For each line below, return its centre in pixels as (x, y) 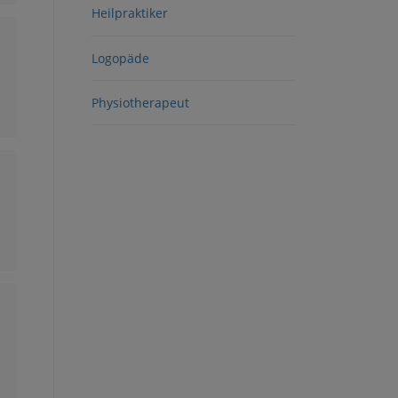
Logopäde (120, 58)
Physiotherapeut (140, 102)
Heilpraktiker (130, 13)
